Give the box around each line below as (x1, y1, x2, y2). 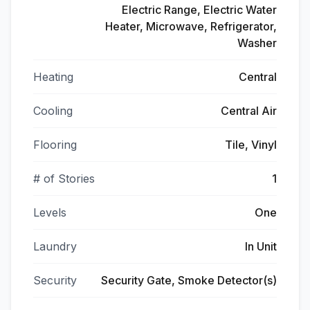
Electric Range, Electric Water (122, 3, 277, 17)
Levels (33, 206, 66, 219)
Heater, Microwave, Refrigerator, (105, 19, 277, 33)
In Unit (245, 239, 277, 253)
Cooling (33, 104, 73, 118)
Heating (33, 70, 73, 84)
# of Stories (33, 172, 95, 185)
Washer (237, 36, 277, 50)
